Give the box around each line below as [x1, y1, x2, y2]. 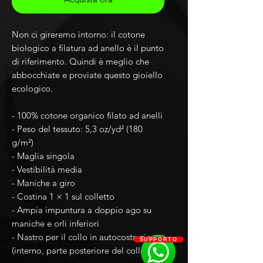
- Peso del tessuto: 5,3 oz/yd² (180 [12, 123, 143, 135]
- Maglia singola [12, 150, 75, 162]
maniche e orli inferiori [12, 218, 99, 230]
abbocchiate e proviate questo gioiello [12, 69, 163, 81]
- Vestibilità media [12, 164, 82, 176]
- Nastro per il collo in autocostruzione [12, 231, 161, 243]
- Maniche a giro [12, 177, 75, 189]
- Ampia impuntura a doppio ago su [12, 204, 151, 216]
